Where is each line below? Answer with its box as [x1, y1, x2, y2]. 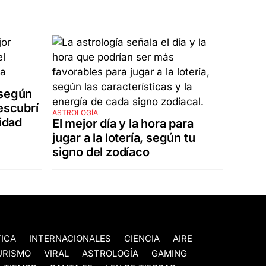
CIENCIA [124, 233, 160, 245]
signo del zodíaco [52, 145, 150, 160]
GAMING [151, 248, 187, 259]
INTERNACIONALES [29, 233, 111, 245]
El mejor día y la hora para [52, 116, 194, 131]
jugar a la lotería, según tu [52, 131, 195, 145]
